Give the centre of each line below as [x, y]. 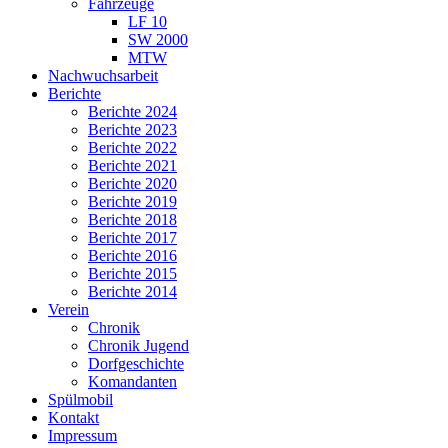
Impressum [82, 435]
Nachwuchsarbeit [103, 75]
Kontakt [73, 417]
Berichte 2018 [132, 219]
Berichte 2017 [132, 237]
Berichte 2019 [132, 201]
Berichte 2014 [132, 291]
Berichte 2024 [132, 111]
